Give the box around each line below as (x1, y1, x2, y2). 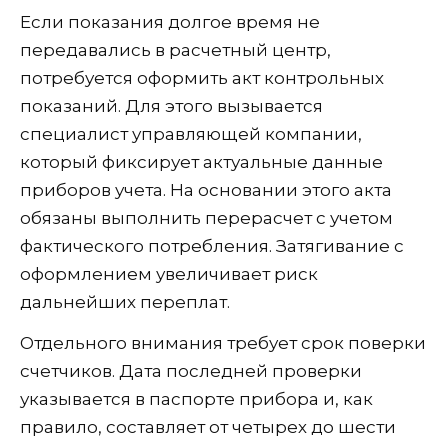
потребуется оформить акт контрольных (20, 67, 384, 88)
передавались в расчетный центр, (20, 39, 331, 60)
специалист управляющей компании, (20, 123, 362, 144)
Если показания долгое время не (20, 11, 320, 32)
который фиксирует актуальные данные (20, 151, 383, 172)
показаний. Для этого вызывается (20, 95, 323, 116)
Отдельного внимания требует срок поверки (20, 332, 426, 353)
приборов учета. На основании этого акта (20, 179, 392, 200)
